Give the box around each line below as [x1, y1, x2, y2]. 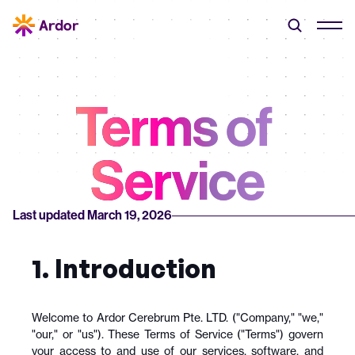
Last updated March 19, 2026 [13, 208, 172, 223]
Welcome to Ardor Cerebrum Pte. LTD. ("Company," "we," [32, 311, 323, 324]
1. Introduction [32, 253, 216, 284]
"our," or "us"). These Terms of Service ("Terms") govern [32, 327, 323, 341]
